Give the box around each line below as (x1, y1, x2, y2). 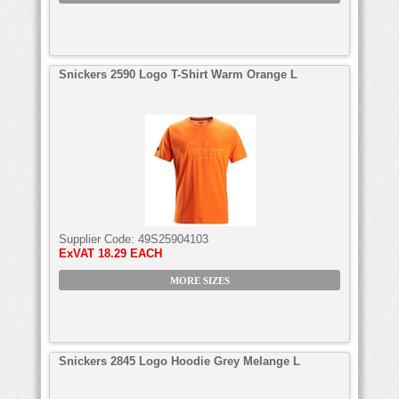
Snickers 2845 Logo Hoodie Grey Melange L (59, 354, 300, 368)
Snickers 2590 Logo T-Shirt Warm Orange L (59, 67, 297, 81)
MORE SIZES (169, 275, 230, 286)
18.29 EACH (98, 246, 162, 260)
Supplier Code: (59, 232, 138, 246)
